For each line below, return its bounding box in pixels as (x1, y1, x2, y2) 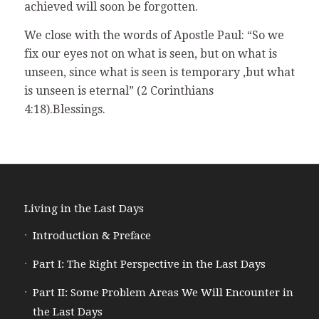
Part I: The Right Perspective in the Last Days (32, 258, 266, 271)
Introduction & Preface (32, 229, 151, 243)
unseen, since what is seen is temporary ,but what (23, 65, 295, 79)
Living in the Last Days (23, 202, 144, 216)
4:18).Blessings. (23, 102, 105, 116)
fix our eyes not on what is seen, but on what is (23, 46, 277, 61)
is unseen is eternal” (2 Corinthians (23, 83, 214, 98)
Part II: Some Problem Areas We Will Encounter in (32, 286, 293, 300)
